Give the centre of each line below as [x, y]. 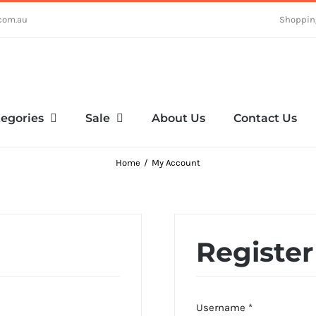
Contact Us [265, 118]
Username [223, 308]
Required [274, 307]
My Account [176, 163]
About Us [178, 118]
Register [255, 252]
